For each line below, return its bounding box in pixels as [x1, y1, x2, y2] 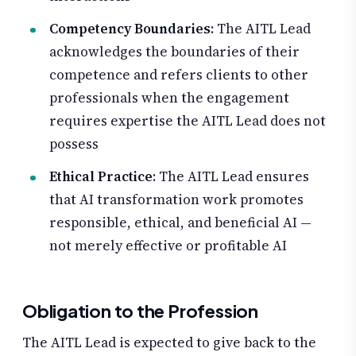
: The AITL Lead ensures [153, 167, 309, 187]
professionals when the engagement [49, 88, 289, 108]
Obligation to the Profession [22, 300, 258, 323]
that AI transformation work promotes [49, 190, 304, 210]
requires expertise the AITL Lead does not [49, 111, 326, 131]
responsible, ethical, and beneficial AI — [49, 213, 311, 233]
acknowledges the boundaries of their [49, 42, 300, 62]
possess [49, 134, 99, 154]
